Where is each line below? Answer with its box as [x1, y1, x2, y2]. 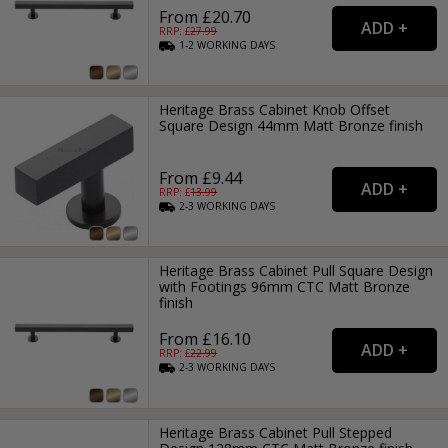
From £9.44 [159, 167, 243, 190]
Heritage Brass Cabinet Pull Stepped [159, 422, 393, 442]
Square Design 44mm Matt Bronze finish [159, 116, 424, 136]
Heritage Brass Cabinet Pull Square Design [159, 261, 434, 281]
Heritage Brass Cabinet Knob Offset [159, 100, 391, 120]
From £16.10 [159, 328, 252, 351]
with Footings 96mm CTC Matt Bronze [159, 277, 411, 297]
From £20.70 [159, 5, 252, 28]
